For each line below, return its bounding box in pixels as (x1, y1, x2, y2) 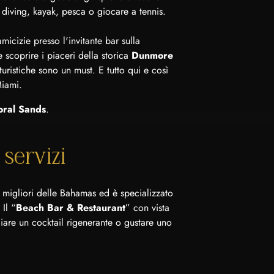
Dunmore (131, 48, 173, 62)
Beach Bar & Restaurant (16, 201, 125, 215)
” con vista (125, 201, 169, 215)
